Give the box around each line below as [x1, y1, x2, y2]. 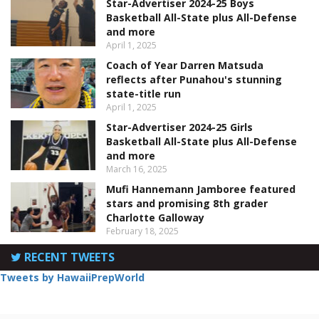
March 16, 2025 [106, 163, 168, 176]
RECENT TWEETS [21, 249, 115, 266]
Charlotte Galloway [106, 211, 205, 225]
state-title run [106, 87, 182, 101]
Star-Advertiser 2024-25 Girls [106, 120, 253, 135]
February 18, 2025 [106, 225, 179, 238]
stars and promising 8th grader [106, 197, 268, 211]
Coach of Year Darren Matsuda [106, 58, 264, 73]
